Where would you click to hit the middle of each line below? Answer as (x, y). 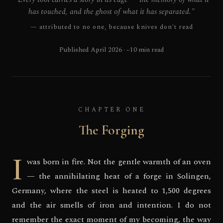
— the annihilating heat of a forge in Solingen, (119, 176)
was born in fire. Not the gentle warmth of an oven (119, 162)
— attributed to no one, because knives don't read (111, 27)
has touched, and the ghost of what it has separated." (111, 12)
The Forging (111, 130)
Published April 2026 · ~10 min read (111, 50)
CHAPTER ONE (111, 110)
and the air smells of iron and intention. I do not (111, 205)
